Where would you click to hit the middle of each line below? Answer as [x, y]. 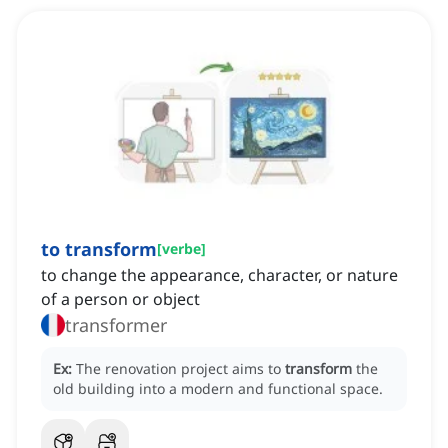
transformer [116, 325]
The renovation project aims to [180, 369]
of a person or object [120, 299]
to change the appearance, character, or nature [219, 275]
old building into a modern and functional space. [218, 389]
